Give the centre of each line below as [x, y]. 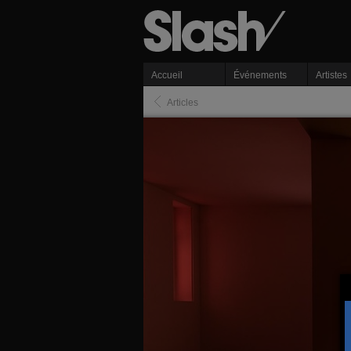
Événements [260, 75]
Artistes [331, 75]
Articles [182, 103]
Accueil [166, 75]
